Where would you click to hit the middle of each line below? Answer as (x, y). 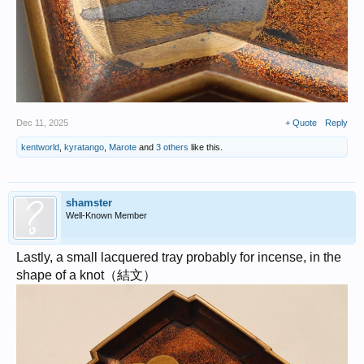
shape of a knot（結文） (86, 275)
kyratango (84, 147)
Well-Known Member (106, 216)
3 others (172, 147)
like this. (206, 147)
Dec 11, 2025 (42, 123)
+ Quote (301, 123)
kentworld (40, 147)
